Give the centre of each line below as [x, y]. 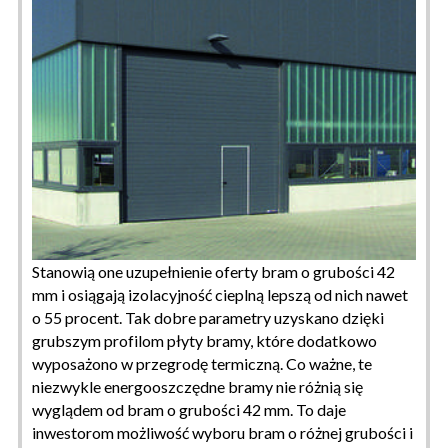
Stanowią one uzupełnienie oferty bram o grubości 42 [213, 271]
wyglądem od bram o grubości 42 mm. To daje [189, 409]
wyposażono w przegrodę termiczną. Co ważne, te [202, 363]
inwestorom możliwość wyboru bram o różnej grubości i [222, 432]
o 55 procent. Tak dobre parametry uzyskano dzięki [208, 317]
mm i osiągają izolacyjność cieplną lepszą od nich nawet [220, 294]
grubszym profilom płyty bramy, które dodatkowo [204, 340]
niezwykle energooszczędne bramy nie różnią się [197, 386]
